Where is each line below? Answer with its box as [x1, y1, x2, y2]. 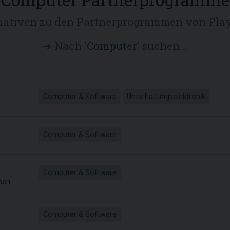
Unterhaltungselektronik [127, 92, 205, 101]
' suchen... [137, 38, 187, 53]
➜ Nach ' [43, 38, 87, 53]
